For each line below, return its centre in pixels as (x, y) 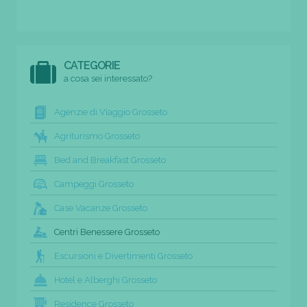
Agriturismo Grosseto (97, 136)
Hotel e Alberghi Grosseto (106, 280)
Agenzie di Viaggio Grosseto (111, 112)
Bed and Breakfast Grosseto (110, 160)
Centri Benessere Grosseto (107, 232)
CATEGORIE (92, 65)
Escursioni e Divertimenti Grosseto (123, 256)
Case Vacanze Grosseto (101, 208)
